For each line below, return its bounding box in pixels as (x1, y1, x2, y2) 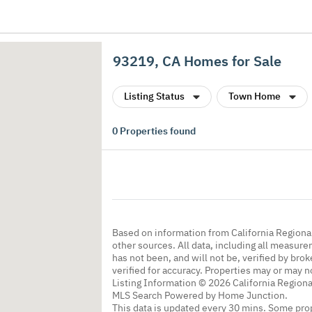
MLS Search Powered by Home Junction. (112, 288, 288, 302)
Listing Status (124, 90, 185, 102)
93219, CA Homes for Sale (113, 52, 281, 70)
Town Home (228, 90, 281, 102)
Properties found (118, 125, 196, 137)
